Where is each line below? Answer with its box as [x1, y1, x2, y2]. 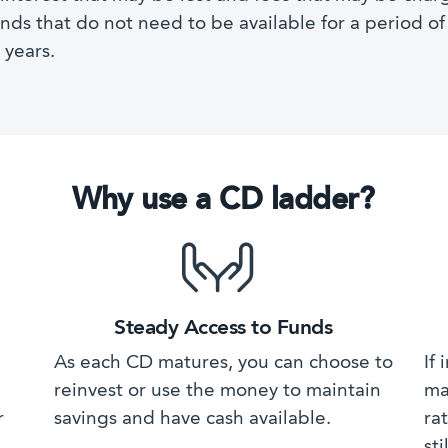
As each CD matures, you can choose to [54, 353, 393, 373]
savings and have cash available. [54, 409, 331, 429]
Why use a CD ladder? [72, 185, 374, 216]
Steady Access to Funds [114, 317, 332, 339]
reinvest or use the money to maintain [54, 381, 381, 401]
